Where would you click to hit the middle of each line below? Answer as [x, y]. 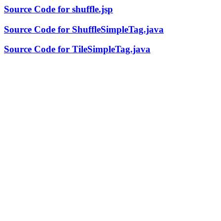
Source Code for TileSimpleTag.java [77, 49]
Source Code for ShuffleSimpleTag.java [84, 29]
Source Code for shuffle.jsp [58, 9]
